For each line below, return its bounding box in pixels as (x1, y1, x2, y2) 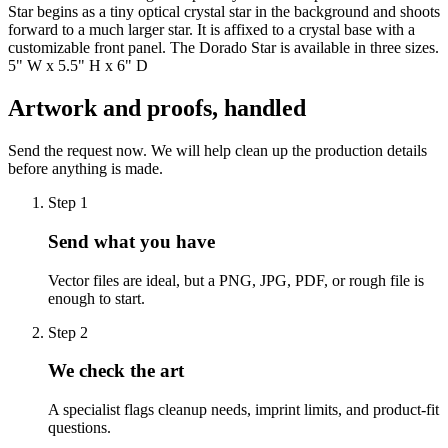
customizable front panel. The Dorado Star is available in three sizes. (8, 39, 439, 57)
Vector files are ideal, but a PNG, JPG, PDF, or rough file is (48, 271, 424, 289)
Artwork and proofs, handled (8, 95, 306, 122)
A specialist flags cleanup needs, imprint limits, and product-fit (48, 401, 439, 418)
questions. (48, 419, 111, 436)
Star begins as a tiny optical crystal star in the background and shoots (8, 3, 440, 21)
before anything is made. (8, 160, 163, 178)
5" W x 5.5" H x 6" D (8, 57, 148, 75)
